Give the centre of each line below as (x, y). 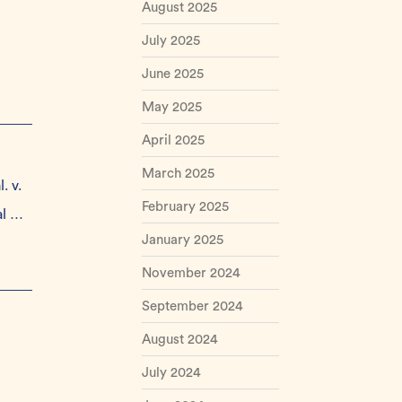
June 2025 (172, 74)
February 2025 (185, 207)
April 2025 (173, 140)
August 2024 (179, 340)
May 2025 (171, 107)
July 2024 (171, 373)
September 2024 (192, 306)
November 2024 (191, 273)
